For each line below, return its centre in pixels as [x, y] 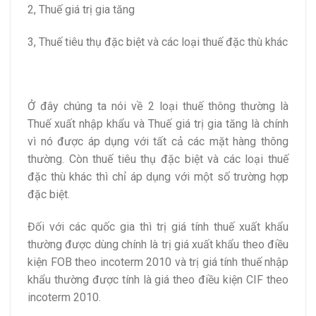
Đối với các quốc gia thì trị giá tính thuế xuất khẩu [158, 226]
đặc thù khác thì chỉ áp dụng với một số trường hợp [158, 177]
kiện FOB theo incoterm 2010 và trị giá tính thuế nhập [158, 262]
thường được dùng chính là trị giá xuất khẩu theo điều [158, 244]
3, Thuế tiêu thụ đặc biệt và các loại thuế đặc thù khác [158, 42]
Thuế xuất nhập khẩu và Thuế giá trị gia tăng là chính [158, 124]
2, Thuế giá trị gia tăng [81, 9]
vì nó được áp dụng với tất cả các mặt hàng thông [158, 142]
